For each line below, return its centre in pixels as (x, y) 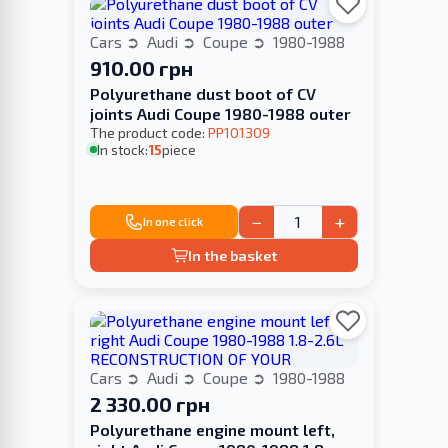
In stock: (123, 150)
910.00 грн (141, 68)
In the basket (233, 255)
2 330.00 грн (150, 403)
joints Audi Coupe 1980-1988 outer (221, 114)
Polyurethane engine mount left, (212, 429)
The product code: (149, 133)
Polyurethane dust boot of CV (203, 94)
